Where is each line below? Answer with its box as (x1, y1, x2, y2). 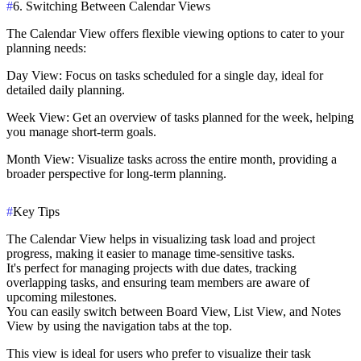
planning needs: (6, 40, 86, 55)
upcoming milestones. (6, 289, 117, 304)
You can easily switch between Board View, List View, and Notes (6, 304, 341, 318)
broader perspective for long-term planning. (6, 166, 226, 180)
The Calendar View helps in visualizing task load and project (6, 231, 315, 246)
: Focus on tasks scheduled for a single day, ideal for (59, 68, 323, 82)
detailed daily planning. (6, 82, 125, 97)
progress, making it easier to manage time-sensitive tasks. (6, 246, 295, 260)
